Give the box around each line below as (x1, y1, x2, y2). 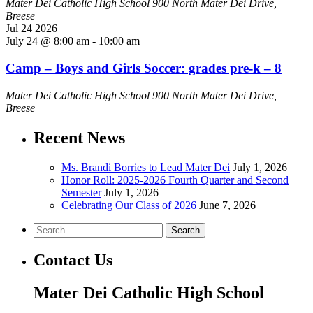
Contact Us (34, 251, 112, 270)
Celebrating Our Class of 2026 (61, 198, 196, 211)
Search (171, 224, 200, 235)
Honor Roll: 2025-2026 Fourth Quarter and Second (61, 173, 289, 186)
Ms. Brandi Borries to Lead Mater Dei (61, 161, 230, 173)
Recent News (34, 128, 125, 147)
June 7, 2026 (199, 198, 256, 211)
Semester (61, 186, 101, 198)
